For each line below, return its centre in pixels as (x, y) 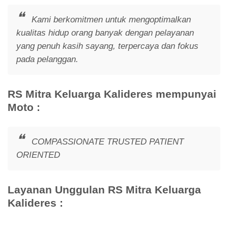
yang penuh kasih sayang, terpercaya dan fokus (107, 46)
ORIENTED (38, 155)
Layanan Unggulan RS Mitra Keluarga (104, 189)
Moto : (24, 107)
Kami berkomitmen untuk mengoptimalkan (110, 20)
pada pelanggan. (47, 60)
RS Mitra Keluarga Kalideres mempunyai (112, 94)
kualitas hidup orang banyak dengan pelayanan (105, 33)
